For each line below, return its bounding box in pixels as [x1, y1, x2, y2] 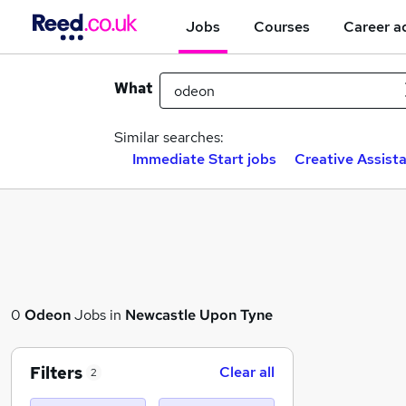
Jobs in [71, 305, 125, 324]
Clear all [219, 362, 275, 382]
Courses [254, 16, 310, 36]
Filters [30, 362, 82, 383]
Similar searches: [114, 128, 224, 147]
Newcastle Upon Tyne [125, 305, 273, 324]
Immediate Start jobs [132, 150, 276, 169]
